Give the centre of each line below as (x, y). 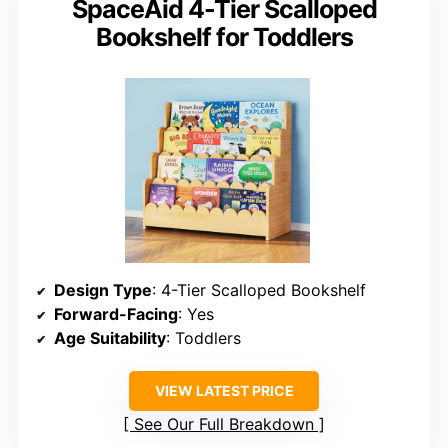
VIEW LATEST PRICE (224, 391)
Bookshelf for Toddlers (224, 37)
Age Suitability (110, 338)
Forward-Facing (116, 314)
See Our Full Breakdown (224, 424)
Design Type (103, 290)
